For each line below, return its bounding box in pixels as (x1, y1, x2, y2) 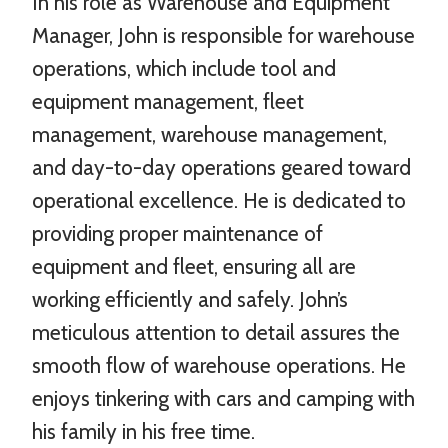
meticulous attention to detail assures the (32, 319, 400, 345)
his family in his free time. (32, 418, 255, 444)
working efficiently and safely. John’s (32, 286, 348, 312)
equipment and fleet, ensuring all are (32, 253, 356, 279)
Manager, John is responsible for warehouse (32, 22, 415, 48)
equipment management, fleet (32, 88, 304, 114)
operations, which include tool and (32, 55, 336, 81)
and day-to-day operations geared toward (32, 154, 411, 180)
